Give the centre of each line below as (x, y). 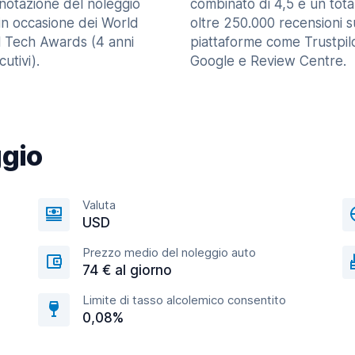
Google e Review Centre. (268, 61)
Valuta (99, 205)
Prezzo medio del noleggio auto (169, 252)
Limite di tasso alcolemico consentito (184, 300)
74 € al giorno (127, 270)
